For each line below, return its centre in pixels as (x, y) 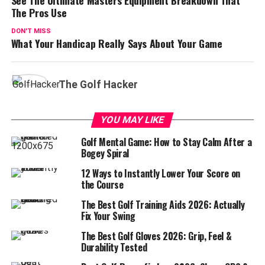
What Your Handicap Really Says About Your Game (117, 43)
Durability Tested (114, 247)
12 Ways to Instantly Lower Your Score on (161, 173)
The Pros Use (39, 12)
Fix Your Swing (108, 216)
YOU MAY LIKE (133, 119)
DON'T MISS (31, 31)
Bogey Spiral (105, 153)
